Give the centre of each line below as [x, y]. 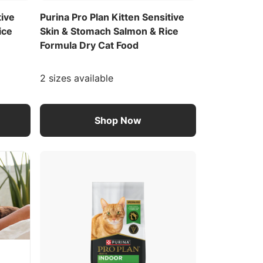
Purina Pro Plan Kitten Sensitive [112, 17]
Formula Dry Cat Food [89, 45]
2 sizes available [76, 78]
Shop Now [118, 121]
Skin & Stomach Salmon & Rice [109, 31]
